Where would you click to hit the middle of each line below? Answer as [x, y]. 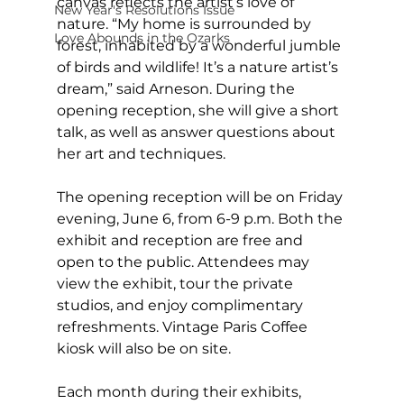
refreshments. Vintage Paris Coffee [184, 326]
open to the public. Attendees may [184, 262]
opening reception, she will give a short [199, 110]
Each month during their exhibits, [180, 391]
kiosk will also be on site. [143, 348]
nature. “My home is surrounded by [185, 23]
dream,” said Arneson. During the [177, 88]
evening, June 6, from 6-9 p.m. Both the [201, 218]
